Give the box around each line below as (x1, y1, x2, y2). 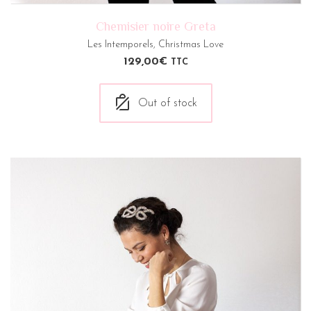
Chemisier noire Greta (95, 19, 216, 33)
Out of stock (137, 97, 197, 109)
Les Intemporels (87, 39, 153, 50)
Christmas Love (158, 39, 224, 50)
